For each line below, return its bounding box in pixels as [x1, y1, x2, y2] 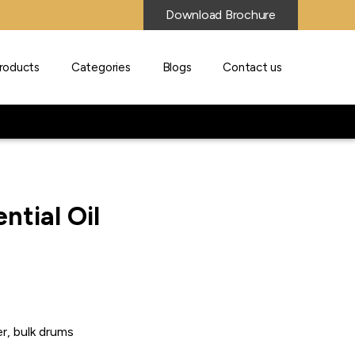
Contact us [223, 60, 282, 74]
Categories [71, 60, 131, 74]
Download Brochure [166, 7, 276, 23]
